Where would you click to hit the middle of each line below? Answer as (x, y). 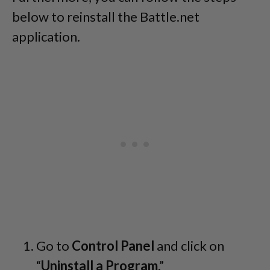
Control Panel (113, 246)
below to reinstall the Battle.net (106, 17)
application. (46, 37)
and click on (189, 246)
